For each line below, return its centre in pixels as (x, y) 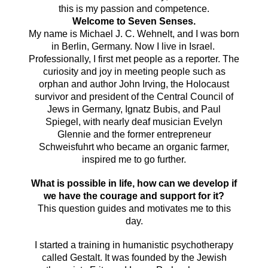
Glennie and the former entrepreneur (134, 134)
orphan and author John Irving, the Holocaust (134, 84)
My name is (53, 33)
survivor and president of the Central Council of (134, 96)
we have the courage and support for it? (134, 196)
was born (220, 33)
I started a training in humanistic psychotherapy (134, 245)
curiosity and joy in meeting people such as (134, 71)
